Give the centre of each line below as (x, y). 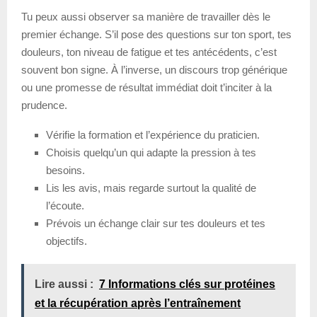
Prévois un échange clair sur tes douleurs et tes (156, 224)
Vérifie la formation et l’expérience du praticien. (153, 135)
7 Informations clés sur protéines (187, 284)
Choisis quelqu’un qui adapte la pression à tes (151, 153)
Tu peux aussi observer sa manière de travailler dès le (146, 17)
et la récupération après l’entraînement (138, 304)
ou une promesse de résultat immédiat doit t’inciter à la (146, 88)
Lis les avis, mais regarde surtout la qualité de (151, 188)
